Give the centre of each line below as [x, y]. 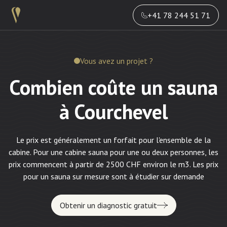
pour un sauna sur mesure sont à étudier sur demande [113, 176]
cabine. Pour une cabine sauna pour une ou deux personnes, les [113, 152]
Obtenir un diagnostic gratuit [108, 205]
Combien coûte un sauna [113, 87]
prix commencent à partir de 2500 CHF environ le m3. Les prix [113, 164]
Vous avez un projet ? [117, 61]
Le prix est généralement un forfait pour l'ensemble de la [113, 140]
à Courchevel [113, 111]
